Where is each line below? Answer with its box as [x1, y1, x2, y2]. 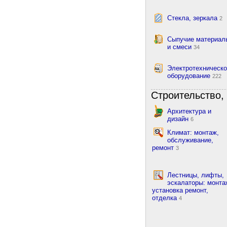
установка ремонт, [152, 186, 208, 194]
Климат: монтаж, [167, 128, 219, 136]
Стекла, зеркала [167, 14, 219, 22]
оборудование [167, 72, 212, 80]
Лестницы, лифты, [167, 171, 224, 179]
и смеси [167, 43, 194, 51]
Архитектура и [167, 107, 211, 115]
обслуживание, [167, 136, 213, 144]
